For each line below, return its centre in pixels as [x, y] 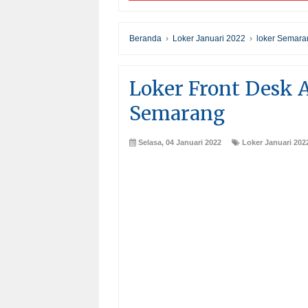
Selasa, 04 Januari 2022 [180, 143]
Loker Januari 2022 [209, 39]
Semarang [177, 114]
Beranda [145, 39]
